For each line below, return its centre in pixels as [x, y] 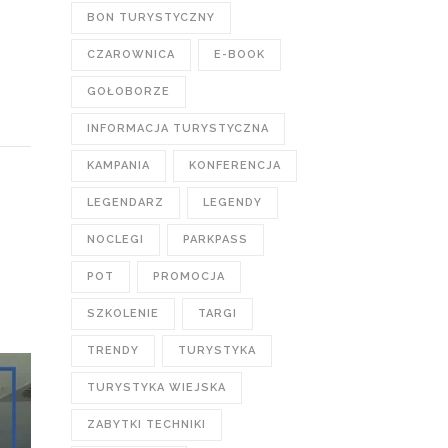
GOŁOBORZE [128, 91]
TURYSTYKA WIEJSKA [156, 387]
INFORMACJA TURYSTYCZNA [178, 128]
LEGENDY [232, 202]
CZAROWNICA [131, 54]
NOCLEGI [115, 239]
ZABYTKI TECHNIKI [146, 424]
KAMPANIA [118, 165]
